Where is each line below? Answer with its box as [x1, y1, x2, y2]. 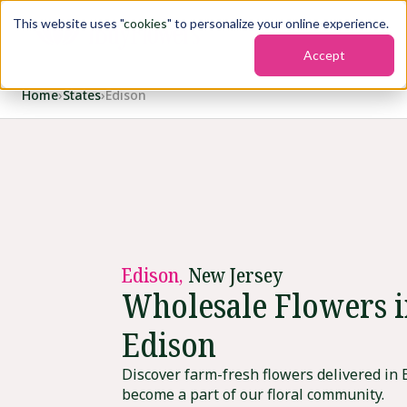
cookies [124, 15, 167, 31]
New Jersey [188, 261, 283, 289]
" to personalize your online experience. [167, 15, 389, 31]
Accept [303, 47, 345, 64]
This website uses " [13, 15, 124, 31]
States [63, 86, 101, 104]
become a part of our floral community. [122, 384, 384, 405]
